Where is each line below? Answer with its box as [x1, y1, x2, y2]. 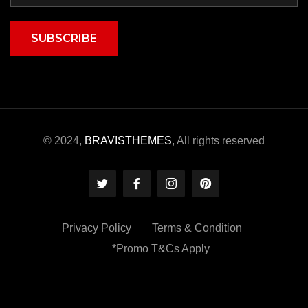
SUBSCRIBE [31, 31, 97, 45]
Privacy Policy [62, 222, 131, 234]
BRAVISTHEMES [85, 134, 172, 146]
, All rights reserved [172, 134, 265, 146]
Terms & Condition [152, 222, 242, 234]
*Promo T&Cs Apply [112, 243, 210, 255]
